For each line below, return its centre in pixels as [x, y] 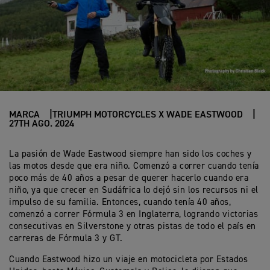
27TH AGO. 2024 [42, 124]
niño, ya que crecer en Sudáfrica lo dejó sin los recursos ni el [134, 190]
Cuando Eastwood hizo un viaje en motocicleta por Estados [128, 259]
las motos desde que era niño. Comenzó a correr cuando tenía [134, 166]
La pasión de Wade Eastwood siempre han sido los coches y [130, 154]
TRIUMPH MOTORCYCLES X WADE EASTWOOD [148, 115]
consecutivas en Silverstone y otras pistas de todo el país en [133, 226]
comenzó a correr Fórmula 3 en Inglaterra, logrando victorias [133, 214]
